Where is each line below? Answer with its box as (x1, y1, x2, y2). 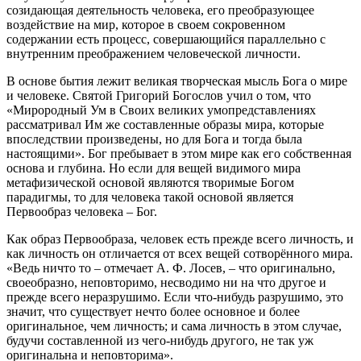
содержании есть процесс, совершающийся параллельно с (6, 31, 326, 46)
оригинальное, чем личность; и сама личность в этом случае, (6, 318, 342, 333)
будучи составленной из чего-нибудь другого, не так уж (6, 333, 313, 347)
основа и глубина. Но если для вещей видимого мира (6, 160, 301, 175)
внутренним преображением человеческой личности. (6, 46, 301, 60)
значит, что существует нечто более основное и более (6, 304, 300, 318)
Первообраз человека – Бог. (6, 204, 157, 218)
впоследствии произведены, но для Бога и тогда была (6, 131, 302, 146)
